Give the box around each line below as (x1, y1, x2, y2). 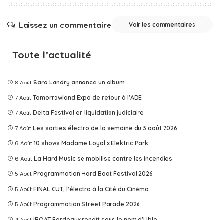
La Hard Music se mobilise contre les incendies (34, 155, 172, 163)
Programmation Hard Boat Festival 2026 (33, 170, 153, 178)
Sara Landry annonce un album (33, 79, 125, 86)
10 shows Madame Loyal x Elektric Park (34, 139, 148, 147)
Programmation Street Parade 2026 (33, 200, 140, 208)
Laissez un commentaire (19, 20, 111, 30)
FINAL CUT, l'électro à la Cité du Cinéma (33, 185, 149, 193)
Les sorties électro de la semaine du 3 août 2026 (33, 124, 177, 132)
